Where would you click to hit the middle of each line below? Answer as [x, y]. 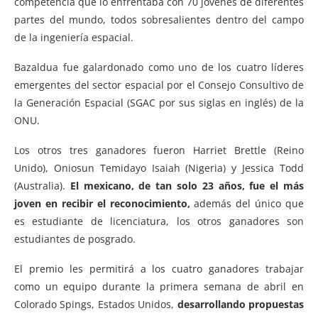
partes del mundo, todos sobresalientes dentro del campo [159, 19]
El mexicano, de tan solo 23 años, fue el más [187, 185]
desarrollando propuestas [241, 304]
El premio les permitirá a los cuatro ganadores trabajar [159, 268]
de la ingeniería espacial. [74, 37]
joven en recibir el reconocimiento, [102, 203]
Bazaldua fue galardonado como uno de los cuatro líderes [159, 67]
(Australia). [42, 185]
